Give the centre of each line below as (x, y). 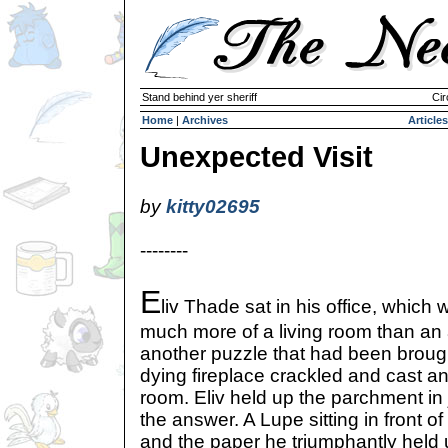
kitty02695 (213, 206)
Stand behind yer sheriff (199, 97)
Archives (205, 120)
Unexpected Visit (256, 157)
